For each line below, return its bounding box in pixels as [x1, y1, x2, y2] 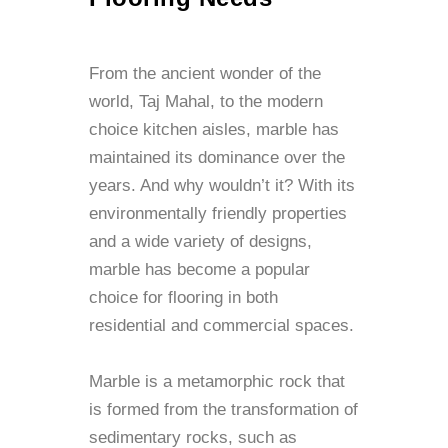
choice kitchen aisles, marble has [89, 120, 339, 139]
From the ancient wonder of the [89, 64, 321, 83]
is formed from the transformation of [89, 400, 358, 419]
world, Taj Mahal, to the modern [89, 92, 323, 111]
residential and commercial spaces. [89, 316, 354, 335]
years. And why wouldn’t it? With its [89, 176, 355, 195]
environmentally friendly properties [89, 204, 347, 223]
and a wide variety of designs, [89, 232, 312, 251]
